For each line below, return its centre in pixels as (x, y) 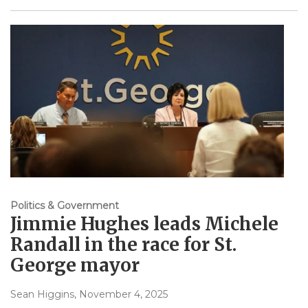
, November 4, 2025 (121, 294)
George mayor (75, 265)
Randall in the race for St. (123, 244)
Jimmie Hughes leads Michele (144, 223)
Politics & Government (65, 205)
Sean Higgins (42, 294)
